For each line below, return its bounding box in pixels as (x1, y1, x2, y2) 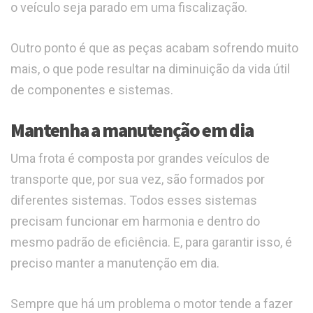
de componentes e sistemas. (10, 82, 173, 98)
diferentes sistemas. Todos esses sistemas (10, 193, 257, 208)
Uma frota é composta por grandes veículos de (10, 151, 270, 166)
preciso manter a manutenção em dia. (10, 256, 219, 271)
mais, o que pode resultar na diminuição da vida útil (10, 61, 290, 77)
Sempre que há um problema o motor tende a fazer (10, 296, 293, 312)
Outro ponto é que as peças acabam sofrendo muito (10, 41, 298, 56)
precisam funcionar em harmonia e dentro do (10, 214, 260, 229)
